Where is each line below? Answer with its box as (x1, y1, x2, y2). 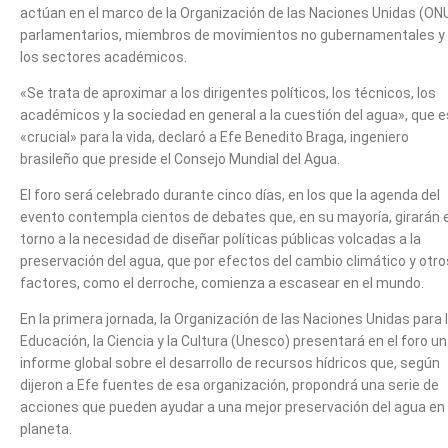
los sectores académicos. (20, 48, 187, 65)
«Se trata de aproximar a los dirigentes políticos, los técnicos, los (20, 84, 436, 101)
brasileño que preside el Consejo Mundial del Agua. (20, 150, 340, 167)
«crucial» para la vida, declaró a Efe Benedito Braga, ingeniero (20, 128, 409, 145)
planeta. (20, 420, 72, 437)
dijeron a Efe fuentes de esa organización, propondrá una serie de (20, 376, 439, 393)
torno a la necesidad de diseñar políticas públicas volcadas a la (20, 230, 421, 247)
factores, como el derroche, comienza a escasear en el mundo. (20, 274, 424, 291)
